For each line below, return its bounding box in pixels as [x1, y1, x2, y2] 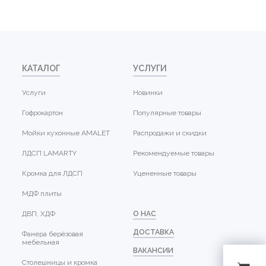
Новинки [133, 88, 163, 97]
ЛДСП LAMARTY [22, 148, 77, 157]
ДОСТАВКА [133, 227, 174, 236]
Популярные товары [133, 108, 201, 117]
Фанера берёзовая [22, 229, 84, 238]
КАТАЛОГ [22, 63, 61, 73]
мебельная [22, 237, 60, 246]
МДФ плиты [22, 189, 62, 198]
